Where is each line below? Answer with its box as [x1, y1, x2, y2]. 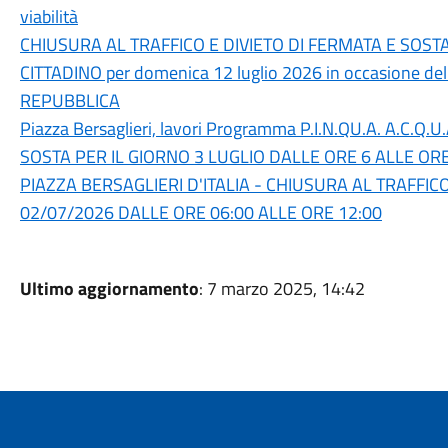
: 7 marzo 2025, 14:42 [198, 275, 365, 302]
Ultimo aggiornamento [19, 275, 199, 302]
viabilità [19, 3, 78, 30]
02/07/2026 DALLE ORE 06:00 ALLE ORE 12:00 [19, 199, 382, 226]
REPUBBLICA [19, 87, 120, 114]
